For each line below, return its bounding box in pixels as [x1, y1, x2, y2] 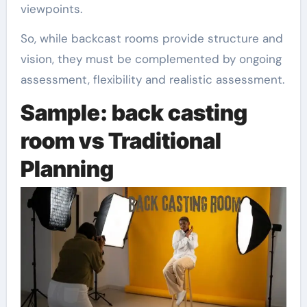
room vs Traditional [20, 127, 221, 154]
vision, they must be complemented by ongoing [20, 51, 282, 66]
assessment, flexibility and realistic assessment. [20, 71, 284, 87]
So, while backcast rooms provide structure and [20, 30, 283, 46]
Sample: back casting [20, 99, 247, 126]
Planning [20, 155, 114, 182]
